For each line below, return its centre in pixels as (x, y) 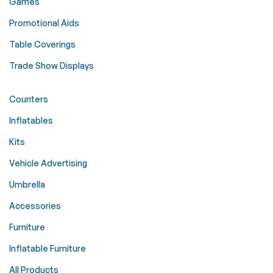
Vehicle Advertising (48, 163)
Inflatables (31, 120)
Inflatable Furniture (48, 248)
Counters (29, 99)
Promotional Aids (44, 23)
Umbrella (27, 184)
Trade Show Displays (51, 66)
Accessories (35, 206)
